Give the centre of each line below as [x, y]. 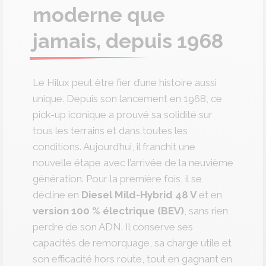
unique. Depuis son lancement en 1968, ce [127, 99]
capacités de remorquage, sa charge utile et [132, 243]
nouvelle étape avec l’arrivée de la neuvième [133, 163]
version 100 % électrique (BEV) [108, 211]
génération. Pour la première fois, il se [117, 179]
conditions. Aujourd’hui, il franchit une [114, 147]
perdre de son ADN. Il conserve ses [113, 227]
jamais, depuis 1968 [128, 41]
